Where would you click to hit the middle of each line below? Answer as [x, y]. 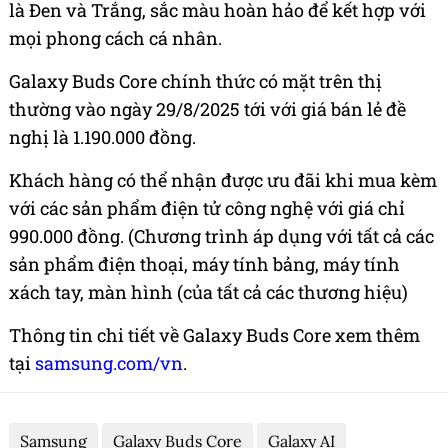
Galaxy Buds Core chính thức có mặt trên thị [195, 81]
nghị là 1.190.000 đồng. [102, 137]
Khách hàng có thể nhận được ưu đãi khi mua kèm [223, 180]
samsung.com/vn [109, 363]
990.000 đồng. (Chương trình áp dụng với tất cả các [221, 236]
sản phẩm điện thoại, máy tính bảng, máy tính [204, 264]
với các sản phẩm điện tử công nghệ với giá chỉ [207, 208]
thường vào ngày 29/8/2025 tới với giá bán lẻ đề [207, 109]
